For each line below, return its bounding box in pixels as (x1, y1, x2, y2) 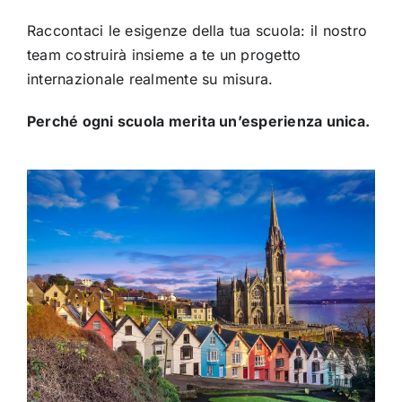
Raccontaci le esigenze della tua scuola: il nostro (26, 22, 367, 40)
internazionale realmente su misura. (26, 70, 274, 89)
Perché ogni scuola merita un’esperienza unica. (26, 112, 371, 131)
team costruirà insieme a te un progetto (26, 46, 301, 65)
